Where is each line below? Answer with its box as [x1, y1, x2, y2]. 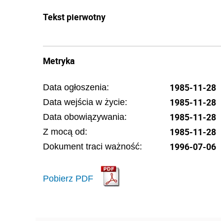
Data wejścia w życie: [43, 97, 127, 107]
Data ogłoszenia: [43, 82, 109, 92]
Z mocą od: [43, 127, 87, 137]
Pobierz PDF [43, 173, 93, 184]
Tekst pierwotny [43, 11, 106, 23]
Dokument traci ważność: [43, 142, 142, 151]
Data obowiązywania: [43, 112, 127, 122]
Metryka [43, 55, 74, 67]
